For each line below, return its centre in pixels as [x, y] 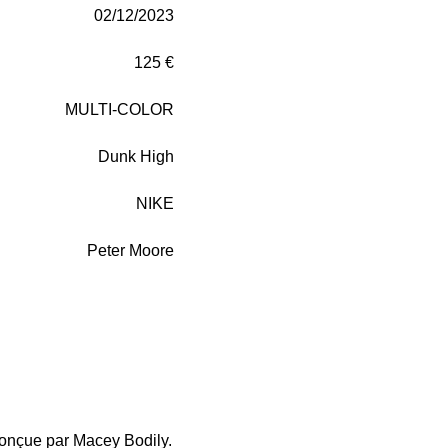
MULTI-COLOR [119, 109]
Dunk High [136, 156]
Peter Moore [130, 250]
